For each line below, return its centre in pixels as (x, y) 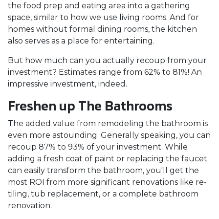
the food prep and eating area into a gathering (99, 6)
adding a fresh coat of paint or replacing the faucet (108, 159)
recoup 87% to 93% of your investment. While (98, 147)
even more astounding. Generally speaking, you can (109, 135)
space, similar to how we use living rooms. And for (103, 17)
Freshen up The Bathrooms (90, 106)
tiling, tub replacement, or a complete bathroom (103, 194)
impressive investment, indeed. (68, 84)
